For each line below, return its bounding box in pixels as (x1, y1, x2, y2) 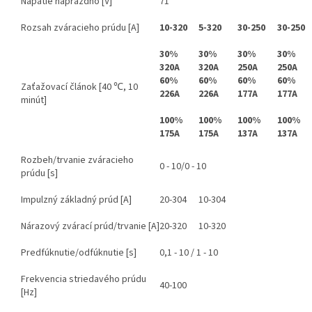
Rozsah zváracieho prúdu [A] (21, 21, 139, 36)
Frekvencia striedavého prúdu (21, 272, 146, 287)
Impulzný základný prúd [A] (21, 193, 132, 208)
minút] (21, 93, 47, 108)
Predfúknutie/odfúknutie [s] (21, 246, 136, 260)
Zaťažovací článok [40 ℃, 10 (21, 80, 138, 95)
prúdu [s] (21, 166, 58, 181)
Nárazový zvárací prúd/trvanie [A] (21, 219, 159, 234)
